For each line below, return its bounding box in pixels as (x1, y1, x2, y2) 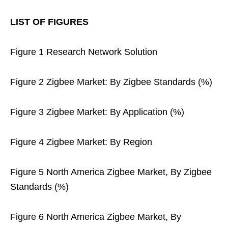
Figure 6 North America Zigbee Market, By (10, 212, 181, 222)
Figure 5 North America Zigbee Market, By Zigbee (10, 167, 212, 177)
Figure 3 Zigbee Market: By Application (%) (10, 107, 184, 117)
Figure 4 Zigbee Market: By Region (10, 137, 152, 147)
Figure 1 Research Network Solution (10, 47, 157, 57)
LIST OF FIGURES (10, 17, 89, 27)
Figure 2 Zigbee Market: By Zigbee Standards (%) (10, 77, 212, 87)
